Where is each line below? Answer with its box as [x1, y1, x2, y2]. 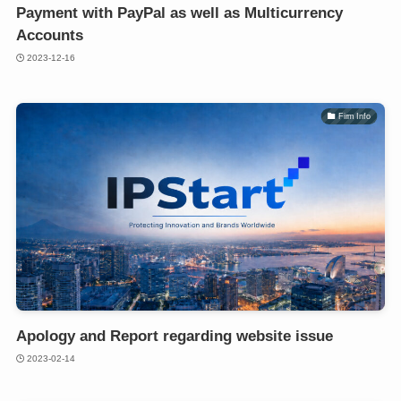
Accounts [15, 27, 83, 45]
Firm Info [338, 111, 371, 121]
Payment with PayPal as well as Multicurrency [15, 4, 343, 22]
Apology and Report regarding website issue [15, 328, 333, 346]
